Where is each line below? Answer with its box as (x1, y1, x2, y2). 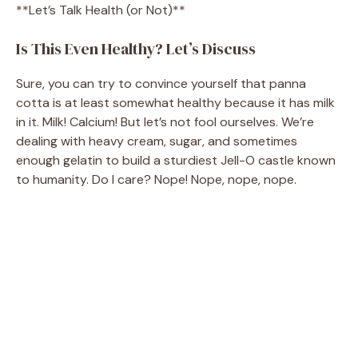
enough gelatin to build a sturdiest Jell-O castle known (16, 151, 336, 169)
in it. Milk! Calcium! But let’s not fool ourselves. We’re (16, 113, 314, 130)
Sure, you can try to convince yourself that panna (16, 74, 306, 92)
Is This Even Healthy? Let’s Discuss (16, 37, 256, 60)
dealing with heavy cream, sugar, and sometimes (16, 132, 297, 149)
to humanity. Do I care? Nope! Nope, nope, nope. (16, 170, 296, 188)
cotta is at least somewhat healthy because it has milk (16, 93, 335, 111)
